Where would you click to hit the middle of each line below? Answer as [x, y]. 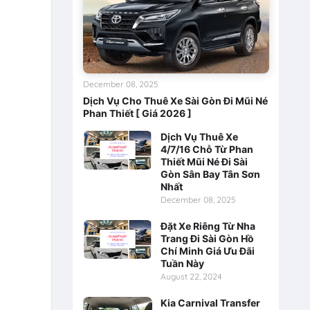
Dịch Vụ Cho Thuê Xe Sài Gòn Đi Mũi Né [175, 100]
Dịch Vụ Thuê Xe [199, 136]
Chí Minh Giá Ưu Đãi [207, 250]
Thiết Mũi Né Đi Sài [204, 161]
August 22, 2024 [191, 276]
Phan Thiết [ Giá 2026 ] [137, 113]
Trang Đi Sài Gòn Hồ [207, 238]
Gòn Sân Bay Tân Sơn [210, 174]
